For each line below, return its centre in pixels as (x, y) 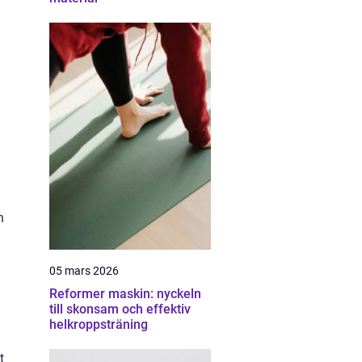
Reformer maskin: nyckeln (125, 294)
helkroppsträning (99, 324)
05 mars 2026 (84, 271)
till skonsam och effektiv (120, 309)
